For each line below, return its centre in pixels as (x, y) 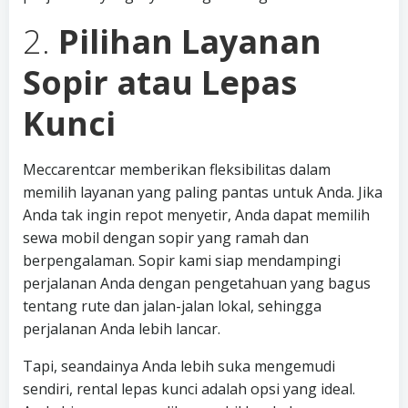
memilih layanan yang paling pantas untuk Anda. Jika (203, 192)
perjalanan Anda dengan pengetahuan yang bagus (197, 283)
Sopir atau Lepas (160, 82)
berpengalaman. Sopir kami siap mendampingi (182, 260)
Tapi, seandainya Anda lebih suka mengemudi (179, 366)
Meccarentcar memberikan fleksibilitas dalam (177, 169)
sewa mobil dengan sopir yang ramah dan (166, 238)
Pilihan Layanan (190, 41)
